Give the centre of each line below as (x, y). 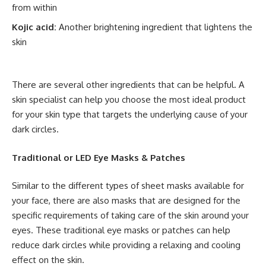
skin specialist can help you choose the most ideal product (129, 99)
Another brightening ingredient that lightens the (156, 27)
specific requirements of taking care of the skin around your (130, 215)
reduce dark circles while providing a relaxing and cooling (126, 245)
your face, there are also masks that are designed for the (126, 200)
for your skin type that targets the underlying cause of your (130, 114)
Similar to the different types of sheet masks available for (128, 186)
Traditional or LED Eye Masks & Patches (99, 157)
